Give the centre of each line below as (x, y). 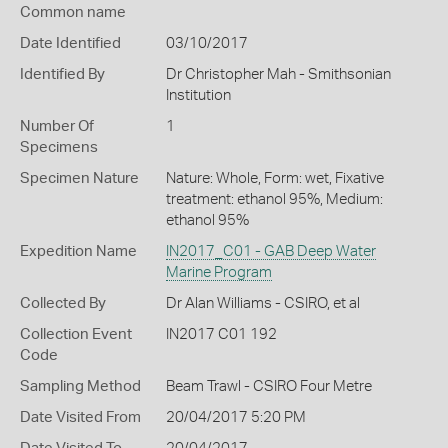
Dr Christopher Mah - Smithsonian (278, 74)
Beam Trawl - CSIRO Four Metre (268, 386)
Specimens (59, 147)
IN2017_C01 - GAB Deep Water (270, 251)
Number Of (57, 126)
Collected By (63, 303)
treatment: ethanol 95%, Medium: (274, 199)
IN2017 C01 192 (221, 334)
